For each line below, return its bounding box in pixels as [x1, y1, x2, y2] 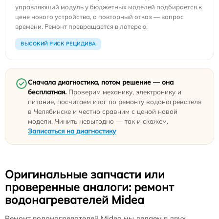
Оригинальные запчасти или [5, 167, 165, 181]
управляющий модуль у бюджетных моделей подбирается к [15, 2, 202, 11]
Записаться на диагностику [28, 126, 116, 135]
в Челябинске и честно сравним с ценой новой [28, 107, 177, 115]
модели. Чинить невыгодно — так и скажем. [28, 116, 168, 125]
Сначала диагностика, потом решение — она [28, 77, 174, 86]
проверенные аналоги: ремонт [5, 179, 174, 194]
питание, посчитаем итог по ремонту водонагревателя [28, 97, 201, 106]
